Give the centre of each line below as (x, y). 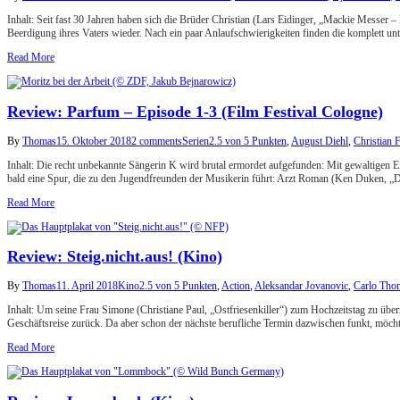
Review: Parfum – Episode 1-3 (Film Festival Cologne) (195, 111)
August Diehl (320, 141)
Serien (196, 141)
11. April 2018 (87, 286)
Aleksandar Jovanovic (301, 286)
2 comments (157, 141)
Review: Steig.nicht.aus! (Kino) (115, 257)
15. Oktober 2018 (94, 141)
